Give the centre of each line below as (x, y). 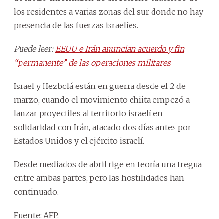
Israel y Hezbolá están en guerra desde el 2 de (100, 86)
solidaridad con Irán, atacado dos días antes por (102, 127)
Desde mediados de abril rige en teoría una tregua (108, 164)
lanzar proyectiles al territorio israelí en (88, 113)
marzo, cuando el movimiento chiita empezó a (102, 99)
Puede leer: (34, 49)
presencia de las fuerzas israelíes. (76, 25)
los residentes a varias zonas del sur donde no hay (109, 11)
